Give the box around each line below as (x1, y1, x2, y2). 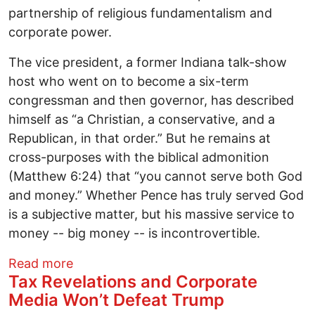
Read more (8, 256, 73, 271)
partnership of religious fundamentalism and (8, 6, 272, 21)
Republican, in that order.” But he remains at (8, 131, 271, 146)
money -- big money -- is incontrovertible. (8, 226, 260, 241)
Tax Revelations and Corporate (8, 271, 257, 292)
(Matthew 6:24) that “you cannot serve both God (8, 169, 302, 184)
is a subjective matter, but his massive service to (8, 207, 295, 222)
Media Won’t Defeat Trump (8, 290, 224, 311)
